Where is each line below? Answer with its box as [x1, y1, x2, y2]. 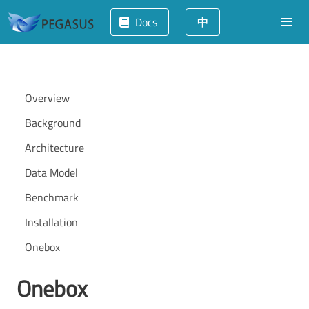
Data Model [25, 164, 78, 181]
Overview [25, 90, 70, 106]
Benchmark [25, 189, 79, 206]
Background [25, 114, 81, 131]
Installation [25, 214, 78, 230]
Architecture [25, 139, 84, 156]
